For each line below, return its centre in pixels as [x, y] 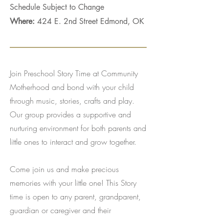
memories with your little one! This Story [73, 183]
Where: [23, 21]
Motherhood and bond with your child [72, 87]
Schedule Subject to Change [57, 7]
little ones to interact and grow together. [73, 142]
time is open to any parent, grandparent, [75, 196]
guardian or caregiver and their [60, 210]
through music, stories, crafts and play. [72, 100]
